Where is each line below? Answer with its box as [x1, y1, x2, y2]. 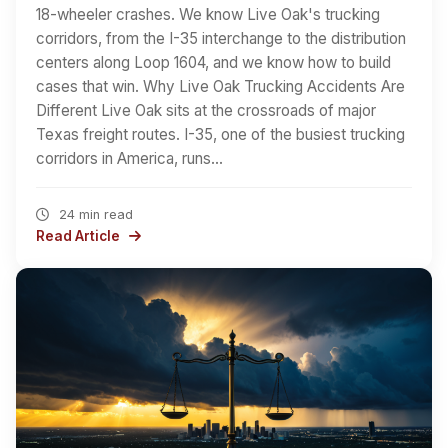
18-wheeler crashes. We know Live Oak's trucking [36, 5, 380, 24]
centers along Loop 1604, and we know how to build [36, 53, 391, 72]
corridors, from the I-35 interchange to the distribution [36, 29, 406, 48]
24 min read [54, 207, 133, 222]
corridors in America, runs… [36, 149, 223, 168]
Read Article [36, 228, 123, 244]
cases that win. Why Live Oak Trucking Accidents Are [36, 77, 405, 96]
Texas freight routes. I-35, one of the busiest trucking [36, 125, 405, 144]
